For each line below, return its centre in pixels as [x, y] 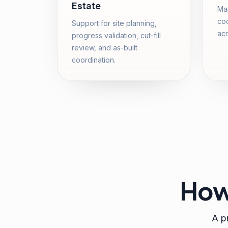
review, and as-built [105, 48]
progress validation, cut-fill [116, 35]
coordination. [94, 60]
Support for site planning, [114, 23]
